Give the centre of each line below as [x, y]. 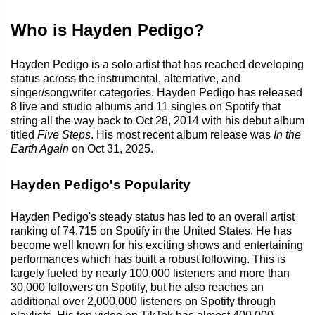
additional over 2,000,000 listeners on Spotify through [143, 301]
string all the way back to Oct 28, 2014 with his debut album [157, 120]
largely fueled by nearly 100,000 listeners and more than [150, 273]
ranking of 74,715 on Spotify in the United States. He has [151, 231]
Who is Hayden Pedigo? [108, 30]
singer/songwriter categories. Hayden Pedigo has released [156, 92]
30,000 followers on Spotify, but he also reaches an [137, 287]
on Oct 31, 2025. [111, 148]
